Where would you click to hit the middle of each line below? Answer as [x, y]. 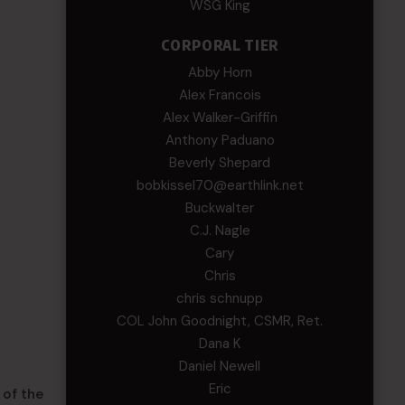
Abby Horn [220, 72]
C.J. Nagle [220, 231]
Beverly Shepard [220, 163]
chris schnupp [220, 298]
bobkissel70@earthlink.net [220, 185]
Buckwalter [220, 208]
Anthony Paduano [220, 140]
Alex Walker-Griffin [220, 118]
